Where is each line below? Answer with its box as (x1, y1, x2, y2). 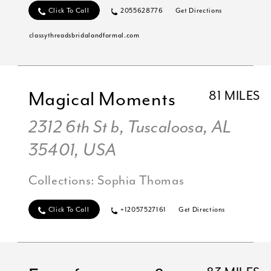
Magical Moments (28, 88, 176, 111)
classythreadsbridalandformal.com (28, 31, 140, 40)
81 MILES (209, 88, 261, 103)
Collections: (28, 174, 98, 189)
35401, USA (28, 140, 117, 161)
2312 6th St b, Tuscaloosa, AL (28, 117, 232, 138)
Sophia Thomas (97, 174, 184, 189)
